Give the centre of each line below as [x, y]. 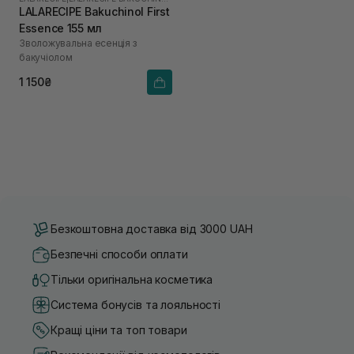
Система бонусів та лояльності [136, 305]
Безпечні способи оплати [119, 254]
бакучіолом [46, 57]
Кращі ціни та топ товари [119, 330]
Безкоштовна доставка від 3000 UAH [152, 229]
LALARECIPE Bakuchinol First [94, 11]
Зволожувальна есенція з [78, 43]
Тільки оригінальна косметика [132, 280]
